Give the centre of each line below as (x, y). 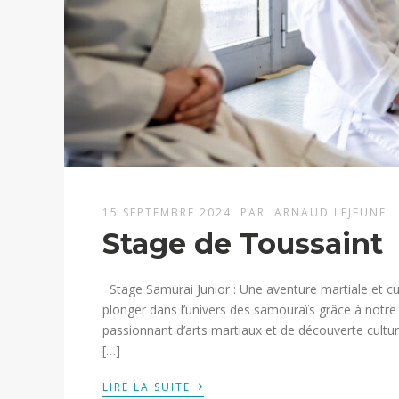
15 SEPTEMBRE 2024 (170, 212)
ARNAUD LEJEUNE (331, 212)
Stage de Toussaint (243, 243)
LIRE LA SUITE (149, 387)
